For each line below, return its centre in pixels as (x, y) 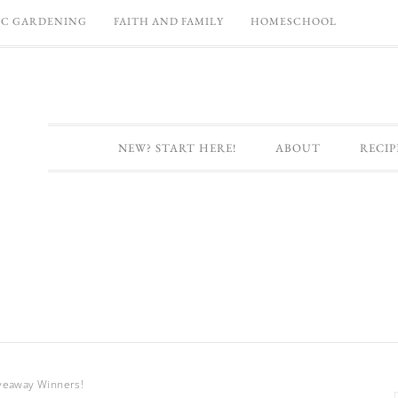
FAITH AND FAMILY (169, 21)
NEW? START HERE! (177, 148)
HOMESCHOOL (294, 21)
